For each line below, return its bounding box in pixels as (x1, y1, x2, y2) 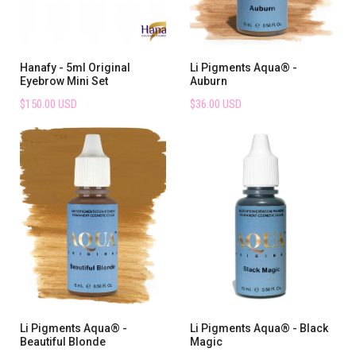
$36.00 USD (190, 96, 242, 111)
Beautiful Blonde (20, 335, 106, 348)
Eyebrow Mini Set (20, 74, 108, 87)
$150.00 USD (20, 96, 77, 111)
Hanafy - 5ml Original (20, 60, 130, 74)
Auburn (190, 74, 227, 87)
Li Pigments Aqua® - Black (190, 321, 328, 335)
